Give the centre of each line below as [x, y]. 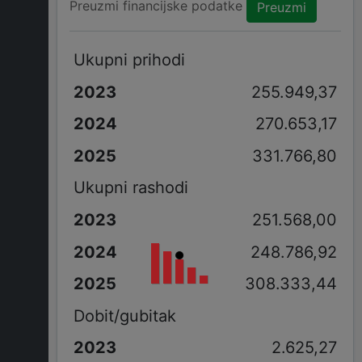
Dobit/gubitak [124, 316]
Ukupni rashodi [130, 188]
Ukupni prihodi [129, 59]
